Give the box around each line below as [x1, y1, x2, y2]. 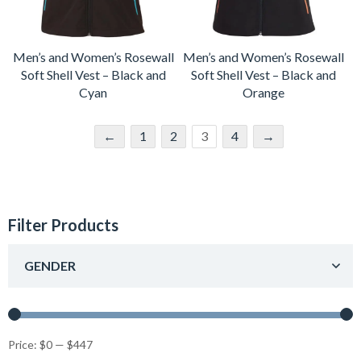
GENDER [24, 257, 76, 273]
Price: [8, 337, 39, 351]
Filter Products [8, 214, 118, 234]
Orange [242, 84, 284, 100]
